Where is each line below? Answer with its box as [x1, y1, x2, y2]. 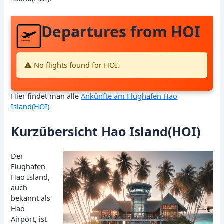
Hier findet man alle [11, 91, 81, 101]
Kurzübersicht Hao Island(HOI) [11, 122, 201, 140]
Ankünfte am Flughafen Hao [81, 91, 178, 101]
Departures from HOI [41, 21, 201, 42]
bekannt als [11, 193, 51, 203]
